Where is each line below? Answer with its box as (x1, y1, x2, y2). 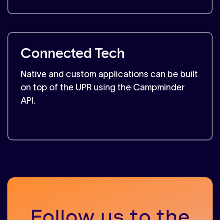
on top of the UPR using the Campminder (21, 82, 185, 93)
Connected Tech (21, 47, 125, 61)
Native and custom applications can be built (21, 69, 198, 80)
